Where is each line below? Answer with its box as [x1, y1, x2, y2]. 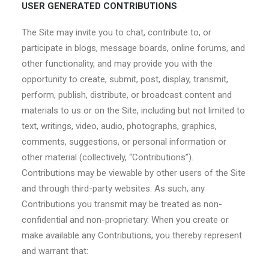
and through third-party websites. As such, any [22, 183, 205, 194]
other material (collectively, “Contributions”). [22, 152, 193, 163]
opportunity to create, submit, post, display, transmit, [22, 74, 228, 85]
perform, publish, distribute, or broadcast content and [22, 89, 232, 100]
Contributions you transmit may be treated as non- [22, 199, 222, 210]
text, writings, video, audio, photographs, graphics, [22, 121, 217, 131]
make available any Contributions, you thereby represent [22, 230, 242, 241]
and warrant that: [22, 246, 88, 256]
